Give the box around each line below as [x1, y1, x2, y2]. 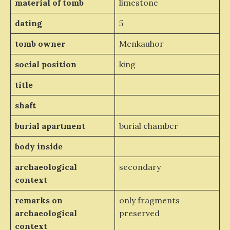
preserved [119, 208, 160, 218]
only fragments [119, 195, 180, 205]
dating [14, 18, 42, 28]
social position [14, 59, 76, 69]
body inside [14, 141, 63, 151]
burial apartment [14, 121, 85, 131]
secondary [119, 162, 161, 172]
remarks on [14, 195, 63, 205]
